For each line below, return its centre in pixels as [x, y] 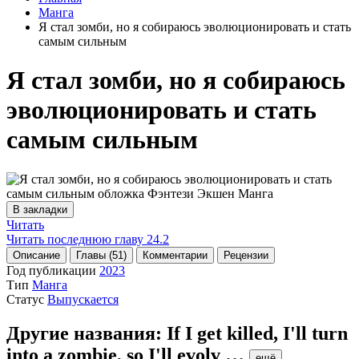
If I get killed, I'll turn [257, 333]
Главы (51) [101, 255]
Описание [36, 255]
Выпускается [83, 299]
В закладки [40, 209]
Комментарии [175, 255]
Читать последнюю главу [75, 239]
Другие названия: [87, 333]
